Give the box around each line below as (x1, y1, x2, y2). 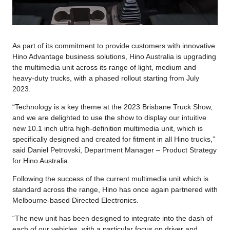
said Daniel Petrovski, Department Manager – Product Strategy (12, 145, 217, 154)
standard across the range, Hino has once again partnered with (12, 185, 218, 194)
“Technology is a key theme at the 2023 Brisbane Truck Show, (12, 102, 213, 111)
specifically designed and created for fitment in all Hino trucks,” (12, 135, 215, 143)
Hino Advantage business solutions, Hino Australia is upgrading (12, 52, 216, 61)
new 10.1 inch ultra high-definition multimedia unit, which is (12, 124, 203, 132)
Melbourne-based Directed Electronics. (12, 196, 139, 204)
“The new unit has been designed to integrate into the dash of (12, 214, 213, 222)
